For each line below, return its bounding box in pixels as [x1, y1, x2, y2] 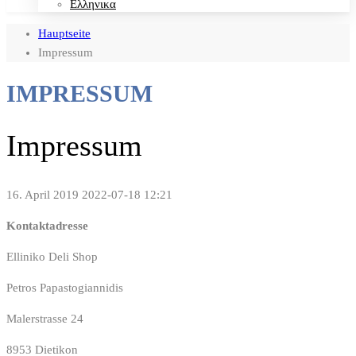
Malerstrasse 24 [6, 311, 83, 325]
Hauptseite [38, 27, 91, 41]
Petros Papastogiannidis [6, 281, 123, 294]
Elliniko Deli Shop [6, 250, 98, 263]
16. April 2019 [6, 188, 79, 201]
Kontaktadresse [6, 219, 88, 232]
